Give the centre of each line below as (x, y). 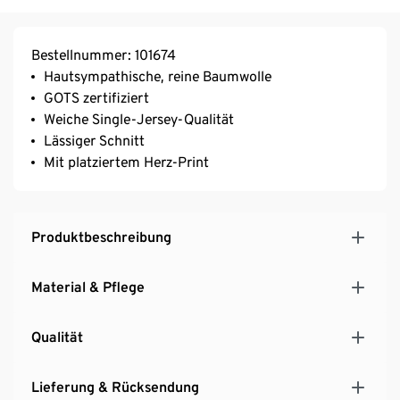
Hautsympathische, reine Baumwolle (158, 77)
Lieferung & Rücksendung (115, 387)
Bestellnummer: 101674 (104, 55)
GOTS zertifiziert (96, 98)
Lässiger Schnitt (94, 141)
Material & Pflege (88, 287)
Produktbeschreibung (101, 237)
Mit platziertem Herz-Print (126, 162)
